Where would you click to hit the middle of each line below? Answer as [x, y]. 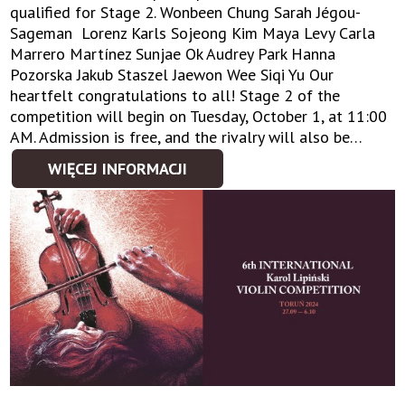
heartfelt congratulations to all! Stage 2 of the [175, 95]
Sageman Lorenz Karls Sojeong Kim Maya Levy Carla [193, 33]
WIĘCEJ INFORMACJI [118, 168]
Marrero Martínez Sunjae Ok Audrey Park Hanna [173, 53]
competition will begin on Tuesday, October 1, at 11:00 [199, 116]
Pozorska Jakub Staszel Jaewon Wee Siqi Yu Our [172, 74]
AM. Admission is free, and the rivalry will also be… [187, 137]
